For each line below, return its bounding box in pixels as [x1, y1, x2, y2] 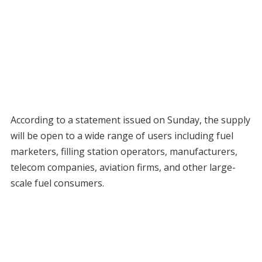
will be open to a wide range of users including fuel [10, 129, 233, 143]
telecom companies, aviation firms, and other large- [10, 161, 236, 174]
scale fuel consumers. [10, 177, 104, 190]
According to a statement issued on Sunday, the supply [10, 113, 250, 127]
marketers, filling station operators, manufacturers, [10, 145, 237, 158]
